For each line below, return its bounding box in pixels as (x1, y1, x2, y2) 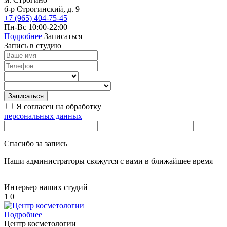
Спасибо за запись (4, 139, 67, 148)
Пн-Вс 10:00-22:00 (4, 23, 67, 32)
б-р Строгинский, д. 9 (4, 5, 80, 14)
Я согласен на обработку (16, 102, 101, 111)
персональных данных (4, 111, 82, 121)
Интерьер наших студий (4, 183, 88, 192)
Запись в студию (4, 41, 61, 50)
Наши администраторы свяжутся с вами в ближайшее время (4, 157, 213, 166)
